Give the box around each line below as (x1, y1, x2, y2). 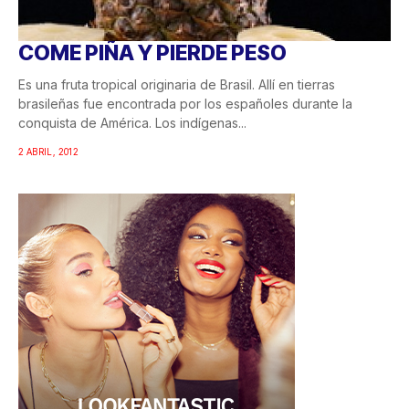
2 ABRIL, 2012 (18, 146, 79, 158)
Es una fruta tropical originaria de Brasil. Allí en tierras (18, 77, 335, 93)
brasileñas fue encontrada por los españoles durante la (18, 96, 352, 112)
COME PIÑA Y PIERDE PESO (18, 40, 287, 67)
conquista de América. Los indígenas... (18, 115, 246, 131)
